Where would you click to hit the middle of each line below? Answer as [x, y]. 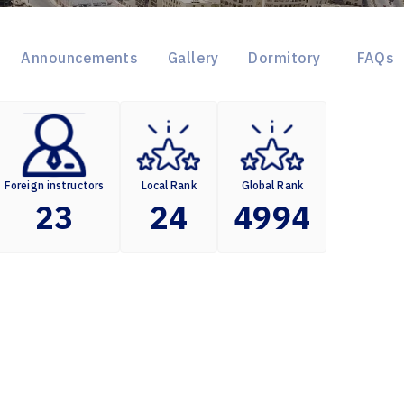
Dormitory [285, 58]
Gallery [193, 58]
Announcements [80, 58]
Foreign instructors [55, 186]
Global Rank [272, 186]
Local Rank [169, 186]
